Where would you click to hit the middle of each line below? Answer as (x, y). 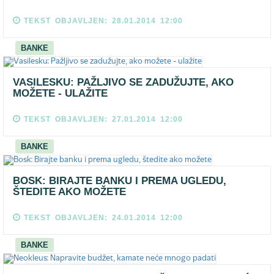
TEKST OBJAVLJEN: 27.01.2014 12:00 (103, 119)
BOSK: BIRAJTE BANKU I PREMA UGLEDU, (120, 181)
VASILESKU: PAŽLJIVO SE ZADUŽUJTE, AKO (123, 82)
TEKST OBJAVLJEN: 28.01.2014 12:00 (103, 21)
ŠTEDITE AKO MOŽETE (69, 192)
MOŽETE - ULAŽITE (60, 93)
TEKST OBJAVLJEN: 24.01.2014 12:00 (103, 218)
